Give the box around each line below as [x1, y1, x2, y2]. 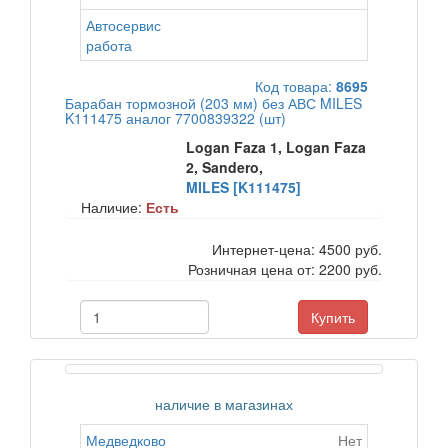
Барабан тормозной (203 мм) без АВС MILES [65, 93, 362, 113]
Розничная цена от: [188, 259, 319, 279]
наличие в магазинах [155, 394, 293, 414]
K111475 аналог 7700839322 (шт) [65, 108, 286, 128]
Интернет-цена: [212, 239, 319, 259]
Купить [311, 307, 355, 327]
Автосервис [86, 15, 161, 35]
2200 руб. [319, 259, 382, 279]
